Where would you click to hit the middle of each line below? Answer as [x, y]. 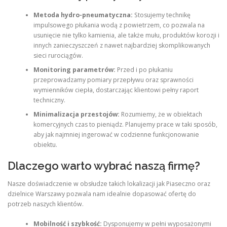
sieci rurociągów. [58, 55]
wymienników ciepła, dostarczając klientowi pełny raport [116, 90]
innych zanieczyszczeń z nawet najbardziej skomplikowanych [122, 45]
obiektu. [45, 144]
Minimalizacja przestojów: [76, 114]
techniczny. [49, 100]
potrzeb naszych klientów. [46, 204]
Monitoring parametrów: [74, 69]
